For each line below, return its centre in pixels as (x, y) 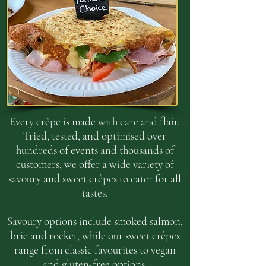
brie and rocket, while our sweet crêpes (95, 235)
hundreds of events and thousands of (95, 150)
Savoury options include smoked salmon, (95, 221)
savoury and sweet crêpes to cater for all (95, 178)
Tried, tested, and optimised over (95, 136)
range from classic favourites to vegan (95, 250)
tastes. (95, 193)
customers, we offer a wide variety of (95, 164)
